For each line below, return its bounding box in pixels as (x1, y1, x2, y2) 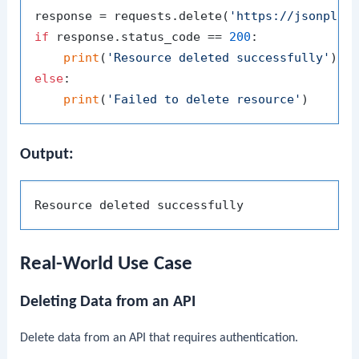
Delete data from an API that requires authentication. (20, 331, 299, 345)
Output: (20, 147, 75, 163)
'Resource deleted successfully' (107, 50, 331, 66)
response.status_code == (49, 30, 230, 45)
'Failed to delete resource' (107, 92, 302, 107)
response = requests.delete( (34, 9, 230, 24)
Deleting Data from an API (20, 293, 196, 310)
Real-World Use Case (20, 253, 193, 274)
